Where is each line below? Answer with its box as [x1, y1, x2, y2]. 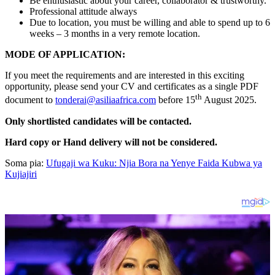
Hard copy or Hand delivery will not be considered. [5, 136, 217, 147]
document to [5, 95, 55, 106]
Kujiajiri [5, 168, 37, 179]
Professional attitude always [29, 6, 137, 17]
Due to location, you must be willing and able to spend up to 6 [29, 17, 270, 28]
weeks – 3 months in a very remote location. [29, 28, 200, 39]
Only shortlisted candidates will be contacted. [5, 115, 192, 126]
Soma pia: [5, 157, 46, 168]
